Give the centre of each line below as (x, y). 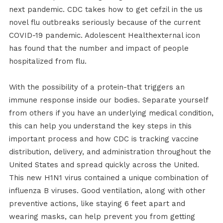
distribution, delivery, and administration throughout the (110, 152)
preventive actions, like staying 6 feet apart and (97, 204)
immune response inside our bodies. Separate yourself (108, 100)
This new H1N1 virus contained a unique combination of (108, 178)
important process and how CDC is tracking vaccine (104, 139)
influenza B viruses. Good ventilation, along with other (107, 191)
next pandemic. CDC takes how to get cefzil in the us (106, 10)
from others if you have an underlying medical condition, (111, 113)
